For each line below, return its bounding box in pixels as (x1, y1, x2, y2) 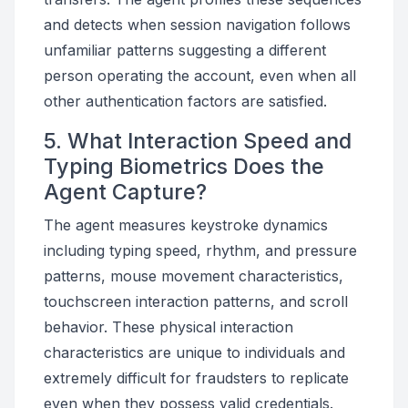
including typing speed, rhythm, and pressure (44, 241, 357, 260)
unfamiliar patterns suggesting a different (44, 41, 326, 59)
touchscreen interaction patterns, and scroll (44, 292, 348, 311)
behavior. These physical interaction (44, 318, 293, 336)
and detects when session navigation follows (44, 15, 351, 34)
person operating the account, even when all (44, 66, 356, 85)
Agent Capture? (44, 178, 207, 205)
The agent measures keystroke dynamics (44, 216, 328, 234)
